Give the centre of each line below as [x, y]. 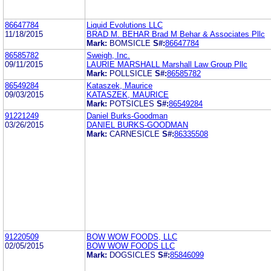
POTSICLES [132, 103]
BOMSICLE [130, 43]
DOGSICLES [132, 255]
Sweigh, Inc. [108, 55]
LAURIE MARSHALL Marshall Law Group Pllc [167, 64]
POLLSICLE [131, 73]
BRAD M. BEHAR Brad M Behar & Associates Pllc [176, 34]
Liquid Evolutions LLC [125, 25]
